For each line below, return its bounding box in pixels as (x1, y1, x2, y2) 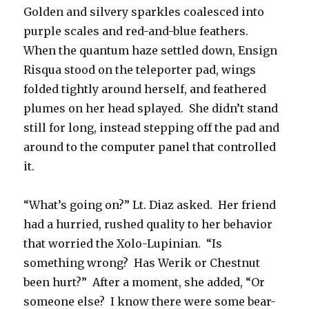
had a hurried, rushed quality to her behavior (23, 217, 273, 232)
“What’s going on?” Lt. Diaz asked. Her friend (23, 198, 277, 212)
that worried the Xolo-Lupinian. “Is (23, 237, 223, 251)
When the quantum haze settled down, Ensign (23, 43, 278, 58)
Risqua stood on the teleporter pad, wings (23, 63, 257, 77)
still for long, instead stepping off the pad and (23, 121, 280, 135)
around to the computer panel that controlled (23, 140, 277, 154)
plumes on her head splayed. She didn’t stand (23, 101, 279, 116)
